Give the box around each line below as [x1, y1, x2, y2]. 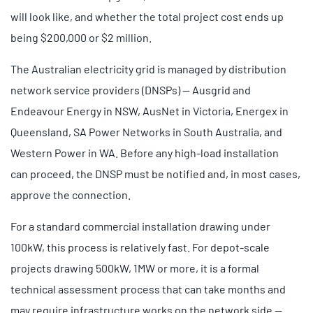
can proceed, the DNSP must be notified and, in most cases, [10, 166, 300, 180]
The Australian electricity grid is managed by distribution [10, 61, 286, 75]
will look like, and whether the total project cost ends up [10, 9, 284, 23]
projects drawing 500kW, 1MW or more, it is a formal [10, 261, 259, 275]
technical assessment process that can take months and [10, 282, 286, 296]
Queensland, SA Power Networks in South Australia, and [10, 124, 282, 138]
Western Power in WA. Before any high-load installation [10, 145, 279, 159]
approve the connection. [10, 187, 131, 201]
